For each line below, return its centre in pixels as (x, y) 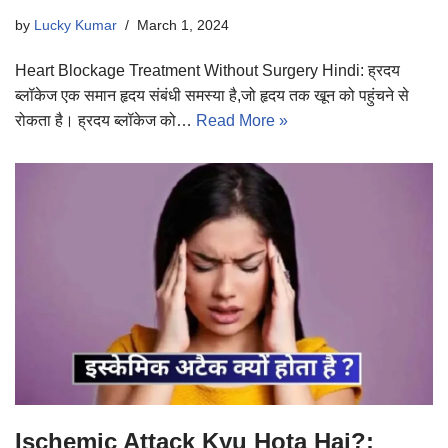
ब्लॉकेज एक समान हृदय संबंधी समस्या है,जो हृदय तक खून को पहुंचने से (212, 95)
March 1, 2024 (183, 24)
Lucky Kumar (75, 24)
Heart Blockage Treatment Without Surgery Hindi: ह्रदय (207, 70)
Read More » (242, 120)
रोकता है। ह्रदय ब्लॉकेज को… (105, 120)
